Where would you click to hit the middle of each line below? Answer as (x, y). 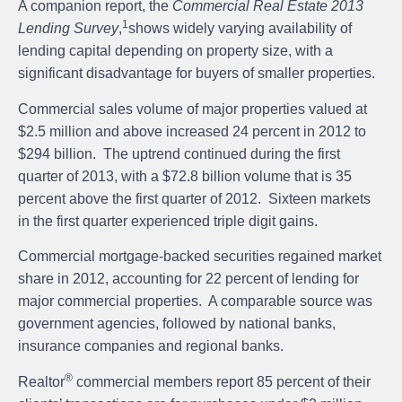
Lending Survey (68, 29)
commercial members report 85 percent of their (222, 381)
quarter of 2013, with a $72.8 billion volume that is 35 (185, 176)
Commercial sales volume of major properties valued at (192, 109)
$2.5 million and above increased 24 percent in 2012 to (192, 131)
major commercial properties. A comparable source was (195, 301)
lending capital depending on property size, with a (175, 51)
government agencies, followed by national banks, (177, 324)
